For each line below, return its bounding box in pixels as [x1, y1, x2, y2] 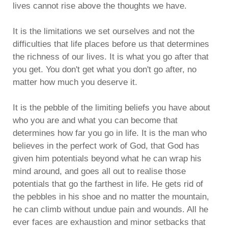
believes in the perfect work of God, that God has [13, 141, 199, 151]
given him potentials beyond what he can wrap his [13, 154, 202, 163]
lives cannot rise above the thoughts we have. [13, 1, 187, 11]
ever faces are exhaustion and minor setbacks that [13, 217, 206, 227]
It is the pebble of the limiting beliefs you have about [13, 103, 210, 112]
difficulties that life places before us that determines [13, 39, 209, 49]
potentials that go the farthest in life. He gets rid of [13, 179, 203, 189]
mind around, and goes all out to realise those [13, 166, 186, 176]
